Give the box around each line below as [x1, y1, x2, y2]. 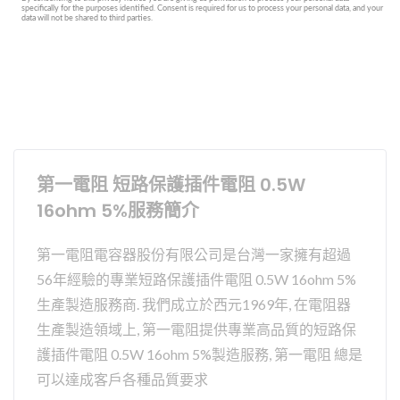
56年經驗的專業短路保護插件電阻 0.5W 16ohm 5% [37, 270, 356, 287]
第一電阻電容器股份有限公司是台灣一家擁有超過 [37, 245, 351, 262]
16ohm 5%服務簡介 [37, 197, 199, 223]
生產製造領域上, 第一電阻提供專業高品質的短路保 [37, 320, 356, 337]
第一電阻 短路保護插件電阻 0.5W [37, 171, 305, 197]
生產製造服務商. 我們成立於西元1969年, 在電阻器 [37, 295, 351, 312]
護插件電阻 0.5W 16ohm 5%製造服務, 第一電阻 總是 [37, 345, 362, 362]
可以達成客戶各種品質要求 [37, 370, 208, 387]
